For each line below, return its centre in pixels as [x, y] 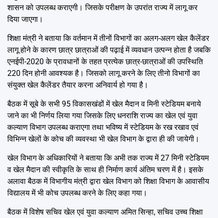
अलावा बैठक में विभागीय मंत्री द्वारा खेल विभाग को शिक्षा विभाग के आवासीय [108, 182]
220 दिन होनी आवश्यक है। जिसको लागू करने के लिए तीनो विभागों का [104, 73]
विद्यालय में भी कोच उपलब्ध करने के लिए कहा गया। [77, 193]
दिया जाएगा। [25, 19]
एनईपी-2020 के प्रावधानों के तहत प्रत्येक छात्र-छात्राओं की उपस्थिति [105, 62]
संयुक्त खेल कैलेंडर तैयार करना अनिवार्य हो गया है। [78, 85]
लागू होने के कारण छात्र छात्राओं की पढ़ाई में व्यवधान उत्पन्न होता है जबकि [109, 50]
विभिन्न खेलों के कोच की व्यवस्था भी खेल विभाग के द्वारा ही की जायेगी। [103, 139]
